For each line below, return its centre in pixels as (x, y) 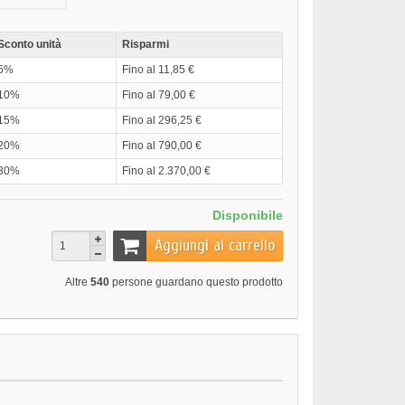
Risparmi (146, 45)
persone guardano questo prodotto (196, 283)
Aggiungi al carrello (215, 246)
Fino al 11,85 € (158, 70)
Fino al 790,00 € (162, 146)
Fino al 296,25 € (162, 121)
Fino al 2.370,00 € (166, 171)
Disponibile (248, 216)
